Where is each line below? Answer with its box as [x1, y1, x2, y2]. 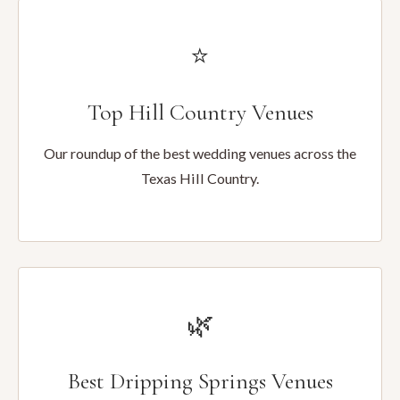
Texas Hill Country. [141, 170, 259, 187]
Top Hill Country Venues [87, 98, 313, 126]
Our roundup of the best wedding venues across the [44, 145, 356, 162]
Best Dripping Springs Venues [67, 367, 333, 395]
